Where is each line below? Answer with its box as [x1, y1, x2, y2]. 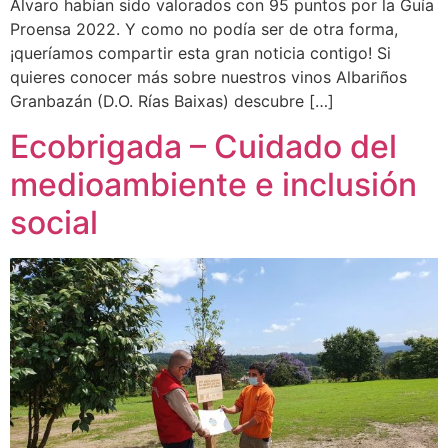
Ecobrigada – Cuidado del [10, 126, 397, 166]
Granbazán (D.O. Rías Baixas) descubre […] [10, 91, 334, 112]
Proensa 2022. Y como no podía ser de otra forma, [10, 19, 398, 40]
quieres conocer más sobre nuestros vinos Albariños [10, 67, 407, 88]
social [10, 202, 98, 242]
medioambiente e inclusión [10, 164, 417, 204]
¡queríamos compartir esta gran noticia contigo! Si [10, 43, 391, 64]
